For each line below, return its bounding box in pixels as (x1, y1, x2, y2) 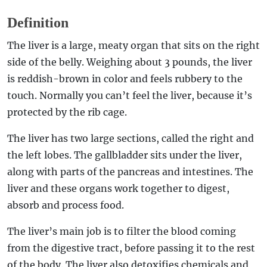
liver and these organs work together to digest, (7, 182, 229, 194)
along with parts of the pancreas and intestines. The (7, 166, 253, 178)
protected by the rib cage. (7, 106, 127, 118)
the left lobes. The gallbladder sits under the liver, (7, 149, 242, 161)
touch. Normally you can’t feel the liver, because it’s (7, 89, 252, 101)
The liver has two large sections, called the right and (7, 132, 254, 144)
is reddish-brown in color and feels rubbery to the (7, 73, 243, 85)
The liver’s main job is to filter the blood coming (7, 225, 236, 237)
